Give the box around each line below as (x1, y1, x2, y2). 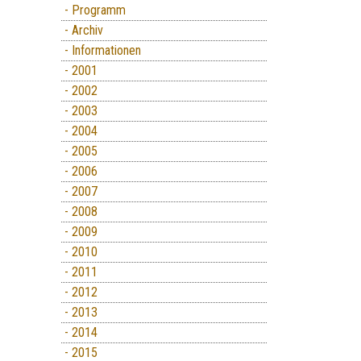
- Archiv (61, 22, 103, 38)
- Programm (61, 2, 126, 18)
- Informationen (61, 42, 141, 58)
